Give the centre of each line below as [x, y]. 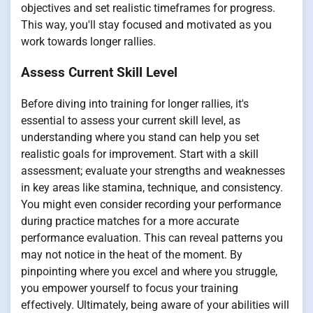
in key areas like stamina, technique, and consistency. [152, 188]
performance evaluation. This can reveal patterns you [152, 238]
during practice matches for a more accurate [130, 221]
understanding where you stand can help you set [140, 138]
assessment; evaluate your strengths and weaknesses [153, 171]
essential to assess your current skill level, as [131, 121]
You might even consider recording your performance [151, 205]
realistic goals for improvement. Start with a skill [140, 154]
